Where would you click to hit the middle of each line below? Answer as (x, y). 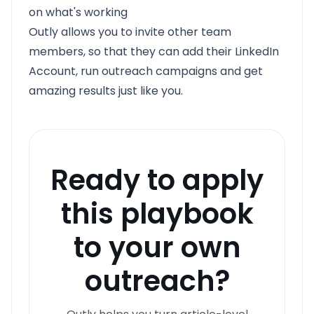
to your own (157, 247)
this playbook (157, 214)
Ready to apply (157, 180)
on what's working (78, 12)
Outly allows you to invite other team (130, 32)
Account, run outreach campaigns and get (146, 71)
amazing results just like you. (106, 91)
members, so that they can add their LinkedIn (154, 52)
